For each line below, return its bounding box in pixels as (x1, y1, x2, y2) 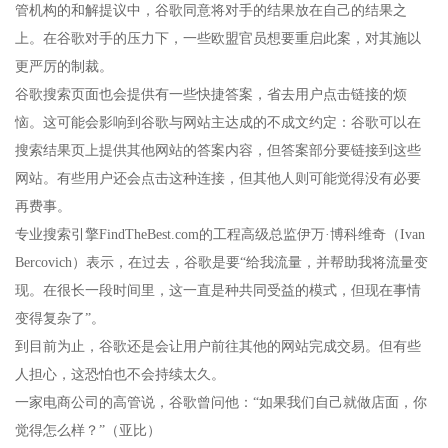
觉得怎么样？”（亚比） (15, 423, 161, 439)
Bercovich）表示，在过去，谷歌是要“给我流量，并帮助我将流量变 (15, 255, 428, 271)
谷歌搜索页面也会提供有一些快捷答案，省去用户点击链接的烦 (15, 87, 407, 103)
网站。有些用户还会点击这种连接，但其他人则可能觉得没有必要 (15, 171, 421, 187)
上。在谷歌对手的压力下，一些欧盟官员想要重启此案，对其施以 (15, 31, 421, 47)
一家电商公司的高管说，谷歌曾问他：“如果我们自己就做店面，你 (15, 395, 427, 411)
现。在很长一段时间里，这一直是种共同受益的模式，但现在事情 (15, 283, 421, 299)
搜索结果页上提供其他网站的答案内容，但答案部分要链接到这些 (15, 143, 421, 159)
